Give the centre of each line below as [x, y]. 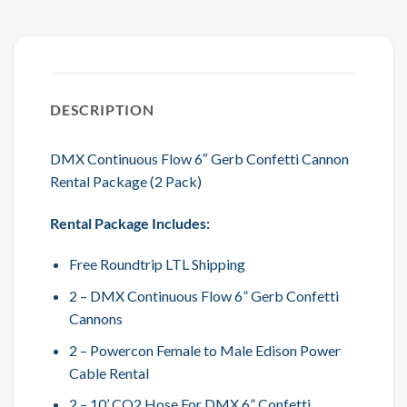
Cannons [95, 319]
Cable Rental [109, 372]
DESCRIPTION [102, 109]
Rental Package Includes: [130, 223]
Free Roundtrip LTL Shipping [157, 264]
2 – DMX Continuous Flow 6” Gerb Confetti [203, 296]
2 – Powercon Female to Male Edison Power [204, 350]
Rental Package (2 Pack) [126, 181]
